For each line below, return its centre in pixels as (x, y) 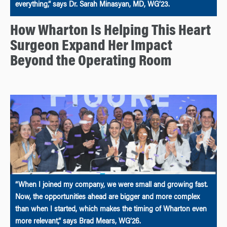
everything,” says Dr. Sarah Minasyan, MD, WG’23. (92, 5)
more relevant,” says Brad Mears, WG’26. (78, 222)
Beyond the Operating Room (91, 62)
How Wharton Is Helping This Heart (110, 32)
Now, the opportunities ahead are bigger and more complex (107, 197)
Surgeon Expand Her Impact (91, 47)
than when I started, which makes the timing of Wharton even (111, 210)
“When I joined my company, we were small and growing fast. (111, 185)
